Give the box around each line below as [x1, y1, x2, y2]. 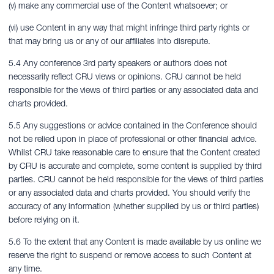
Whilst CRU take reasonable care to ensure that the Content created [9, 147, 260, 158]
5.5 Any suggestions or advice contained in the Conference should [9, 120, 257, 131]
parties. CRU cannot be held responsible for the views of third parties [9, 174, 264, 185]
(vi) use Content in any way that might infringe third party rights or [9, 22, 250, 33]
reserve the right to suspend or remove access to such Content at [9, 250, 251, 261]
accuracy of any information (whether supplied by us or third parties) [9, 201, 259, 212]
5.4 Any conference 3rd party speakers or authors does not [9, 57, 227, 68]
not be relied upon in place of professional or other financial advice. [9, 133, 257, 144]
